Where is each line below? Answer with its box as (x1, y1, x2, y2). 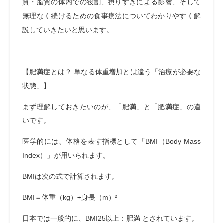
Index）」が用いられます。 (22, 151, 110, 159)
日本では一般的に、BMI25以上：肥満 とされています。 (22, 214, 198, 222)
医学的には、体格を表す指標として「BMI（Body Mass (22, 137, 201, 145)
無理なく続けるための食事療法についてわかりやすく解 (22, 12, 201, 20)
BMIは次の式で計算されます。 (22, 172, 118, 180)
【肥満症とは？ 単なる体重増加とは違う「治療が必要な (22, 68, 201, 76)
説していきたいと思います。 (22, 26, 113, 34)
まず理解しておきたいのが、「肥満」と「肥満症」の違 (22, 103, 201, 111)
